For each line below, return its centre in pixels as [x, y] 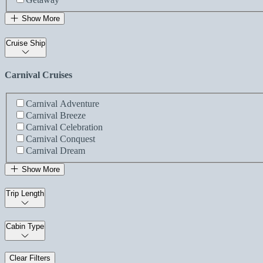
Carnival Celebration [64, 127]
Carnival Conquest [60, 139]
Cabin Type [25, 227]
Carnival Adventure [63, 103]
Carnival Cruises [38, 75]
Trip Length [25, 194]
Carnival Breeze [56, 115]
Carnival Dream [55, 150]
